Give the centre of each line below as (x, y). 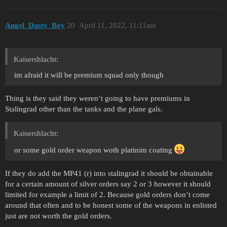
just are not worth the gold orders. (59, 216)
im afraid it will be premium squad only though (89, 75)
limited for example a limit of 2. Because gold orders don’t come (107, 194)
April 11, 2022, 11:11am (117, 26)
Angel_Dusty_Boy (35, 26)
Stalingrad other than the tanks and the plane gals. (84, 109)
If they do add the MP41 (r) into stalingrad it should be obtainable (109, 173)
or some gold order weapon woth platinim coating (94, 150)
